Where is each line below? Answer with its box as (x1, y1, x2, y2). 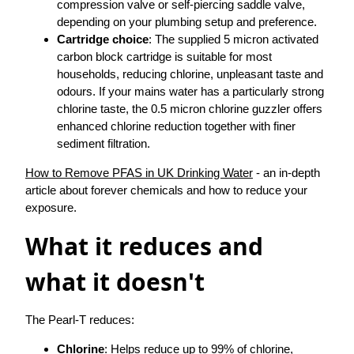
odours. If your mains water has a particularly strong (57, 85, 324, 99)
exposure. (25, 201, 77, 215)
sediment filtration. (57, 137, 150, 151)
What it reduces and (25, 230, 263, 263)
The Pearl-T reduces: (25, 313, 134, 327)
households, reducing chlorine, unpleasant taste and (57, 67, 323, 81)
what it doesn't (25, 265, 205, 299)
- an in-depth (253, 166, 320, 180)
